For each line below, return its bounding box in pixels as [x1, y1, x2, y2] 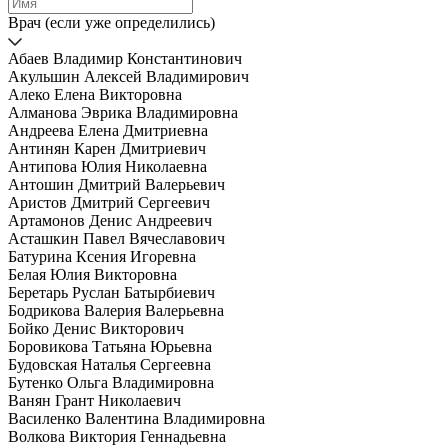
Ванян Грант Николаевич [8, 392, 181, 410]
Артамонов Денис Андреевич [8, 212, 212, 230]
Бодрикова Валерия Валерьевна [8, 302, 224, 320]
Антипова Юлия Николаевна [8, 158, 207, 176]
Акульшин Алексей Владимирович [8, 68, 249, 86]
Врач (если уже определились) [8, 14, 215, 32]
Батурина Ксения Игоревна [8, 248, 196, 266]
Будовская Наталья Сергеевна [8, 356, 211, 374]
